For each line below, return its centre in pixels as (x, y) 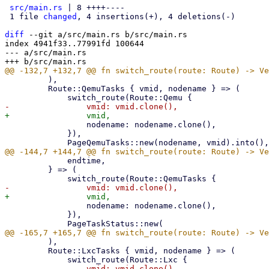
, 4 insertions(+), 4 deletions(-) (156, 17)
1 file (26, 17)
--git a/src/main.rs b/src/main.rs (106, 35)
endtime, (36, 161)
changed (60, 17)
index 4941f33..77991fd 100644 (74, 44)
